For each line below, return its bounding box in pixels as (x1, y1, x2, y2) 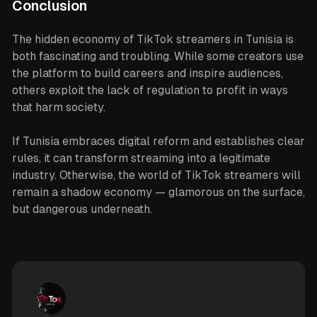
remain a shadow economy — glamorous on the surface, (11, 185, 305, 199)
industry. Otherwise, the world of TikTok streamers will (11, 168, 301, 182)
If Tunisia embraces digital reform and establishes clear (11, 134, 305, 148)
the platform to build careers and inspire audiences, (11, 67, 283, 80)
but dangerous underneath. (11, 202, 152, 216)
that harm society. (11, 100, 105, 114)
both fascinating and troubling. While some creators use (11, 50, 304, 63)
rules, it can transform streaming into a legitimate (11, 151, 270, 165)
